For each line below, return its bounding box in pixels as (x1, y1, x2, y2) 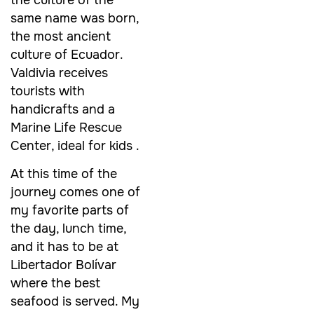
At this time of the (11, 165, 117, 182)
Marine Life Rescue (11, 119, 122, 135)
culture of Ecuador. (11, 46, 123, 62)
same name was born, (11, 10, 139, 26)
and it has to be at (11, 238, 118, 254)
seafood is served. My (11, 293, 139, 309)
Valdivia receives (11, 64, 108, 81)
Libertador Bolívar (11, 257, 116, 273)
